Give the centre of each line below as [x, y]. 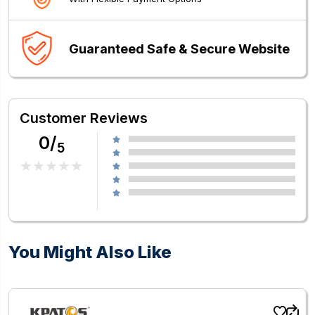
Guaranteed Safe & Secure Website [179, 49]
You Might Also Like [90, 252]
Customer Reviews [84, 118]
